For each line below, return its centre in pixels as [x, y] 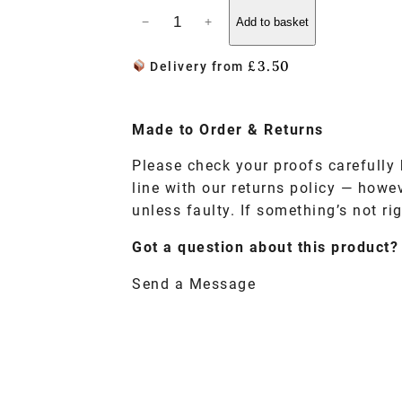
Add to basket [272, 22]
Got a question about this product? [265, 247]
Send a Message [194, 284]
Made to [166, 130]
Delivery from [197, 67]
